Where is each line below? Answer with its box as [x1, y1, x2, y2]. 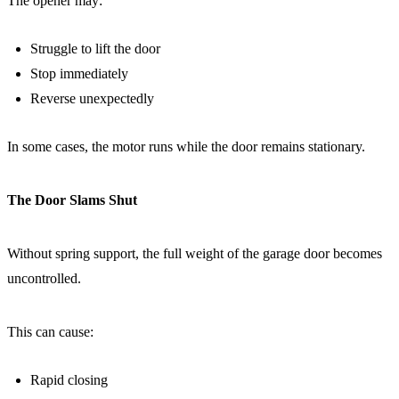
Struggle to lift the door [30, 41, 160, 56]
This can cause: [7, 324, 94, 339]
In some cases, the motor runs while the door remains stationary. [7, 139, 365, 154]
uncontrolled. [7, 271, 81, 286]
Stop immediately [30, 66, 128, 81]
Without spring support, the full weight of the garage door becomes [7, 246, 382, 261]
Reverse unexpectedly [30, 91, 154, 106]
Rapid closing [30, 372, 108, 387]
